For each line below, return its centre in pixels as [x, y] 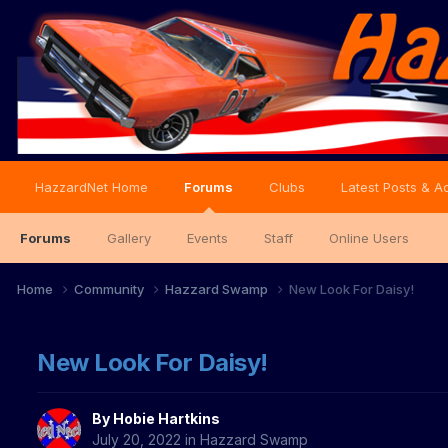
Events [207, 238]
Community [110, 288]
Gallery [129, 238]
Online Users [369, 238]
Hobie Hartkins [166, 419]
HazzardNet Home [91, 187]
